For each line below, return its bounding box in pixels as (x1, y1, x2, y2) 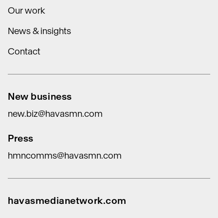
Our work (8, 5, 45, 16)
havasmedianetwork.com (8, 195, 127, 206)
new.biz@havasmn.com (8, 108, 103, 119)
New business (8, 91, 72, 102)
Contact (8, 46, 40, 57)
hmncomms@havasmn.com (8, 150, 122, 161)
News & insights (8, 25, 71, 36)
